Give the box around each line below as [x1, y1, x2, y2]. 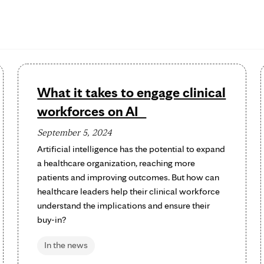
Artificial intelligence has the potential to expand [37, 143, 226, 154]
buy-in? [37, 214, 67, 225]
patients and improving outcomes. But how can [37, 171, 220, 183]
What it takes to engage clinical [37, 84, 226, 101]
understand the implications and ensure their [37, 200, 210, 211]
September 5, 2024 [37, 127, 113, 138]
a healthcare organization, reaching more [37, 157, 196, 169]
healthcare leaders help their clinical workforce [37, 186, 220, 197]
